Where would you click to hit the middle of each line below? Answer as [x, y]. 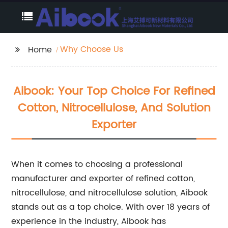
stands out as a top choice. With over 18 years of [111, 207]
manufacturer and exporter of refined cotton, [103, 179]
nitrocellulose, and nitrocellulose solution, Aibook [110, 193]
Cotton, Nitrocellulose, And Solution [114, 108]
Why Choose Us [92, 49]
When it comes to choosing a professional [97, 164]
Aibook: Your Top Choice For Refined [114, 91]
